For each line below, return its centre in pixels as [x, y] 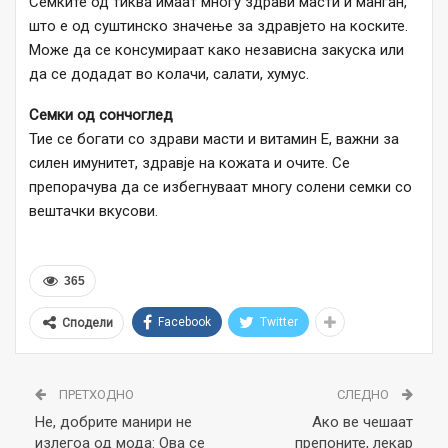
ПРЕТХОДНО [95, 394]
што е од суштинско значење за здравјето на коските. [218, 25]
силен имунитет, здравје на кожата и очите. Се [189, 162]
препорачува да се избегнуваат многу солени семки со [220, 186]
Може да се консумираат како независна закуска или [216, 49]
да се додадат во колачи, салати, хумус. [169, 73]
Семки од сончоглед [101, 114]
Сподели [87, 322]
